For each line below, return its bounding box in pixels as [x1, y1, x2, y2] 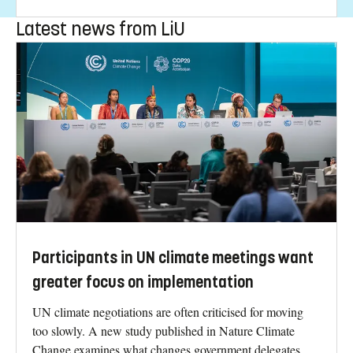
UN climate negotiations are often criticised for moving [32, 303, 303, 321]
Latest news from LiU [16, 17, 185, 41]
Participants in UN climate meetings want [32, 248, 314, 269]
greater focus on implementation [32, 273, 254, 293]
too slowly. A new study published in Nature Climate [32, 322, 295, 340]
